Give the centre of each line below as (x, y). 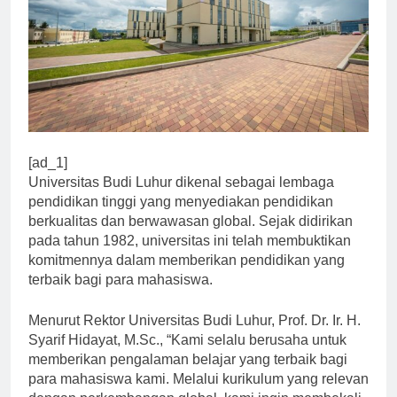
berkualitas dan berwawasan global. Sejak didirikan (191, 237)
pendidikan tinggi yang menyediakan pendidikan (181, 217)
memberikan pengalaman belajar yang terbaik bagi (188, 375)
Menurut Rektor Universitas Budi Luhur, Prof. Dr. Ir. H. (195, 336)
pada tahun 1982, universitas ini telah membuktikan (190, 256)
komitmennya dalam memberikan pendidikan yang (187, 276)
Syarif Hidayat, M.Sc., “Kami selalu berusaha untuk (187, 355)
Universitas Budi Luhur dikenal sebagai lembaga (181, 198)
